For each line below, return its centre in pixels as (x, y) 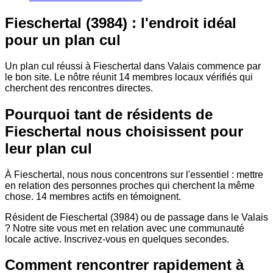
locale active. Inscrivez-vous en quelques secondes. (117, 239)
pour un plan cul (63, 40)
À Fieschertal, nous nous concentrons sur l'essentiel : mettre (134, 174)
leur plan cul (48, 148)
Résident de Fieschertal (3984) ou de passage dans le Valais (136, 217)
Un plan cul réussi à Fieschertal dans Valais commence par (133, 66)
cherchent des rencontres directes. (79, 88)
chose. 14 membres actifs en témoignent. (93, 196)
